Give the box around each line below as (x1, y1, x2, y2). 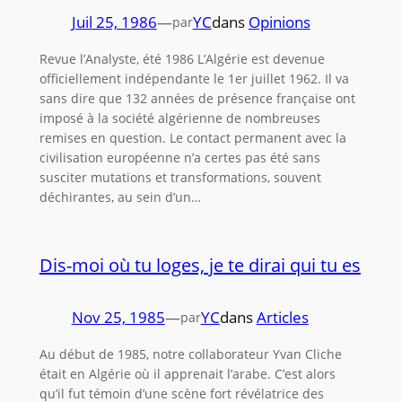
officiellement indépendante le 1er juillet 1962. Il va (39, 70, 349, 88)
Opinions (248, 12, 310, 33)
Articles (256, 306, 309, 328)
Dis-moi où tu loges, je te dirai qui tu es (39, 252, 361, 277)
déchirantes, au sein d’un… (39, 188, 201, 206)
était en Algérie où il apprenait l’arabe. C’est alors (39, 364, 336, 382)
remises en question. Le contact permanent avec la (39, 129, 346, 147)
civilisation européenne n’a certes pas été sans (39, 149, 320, 167)
